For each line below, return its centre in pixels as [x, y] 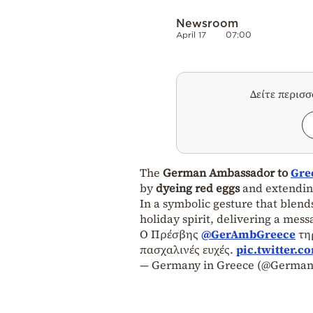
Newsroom [207, 23]
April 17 [191, 34]
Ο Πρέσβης [170, 234]
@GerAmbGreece [248, 234]
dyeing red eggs [198, 188]
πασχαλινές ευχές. [188, 249]
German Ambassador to [227, 172]
